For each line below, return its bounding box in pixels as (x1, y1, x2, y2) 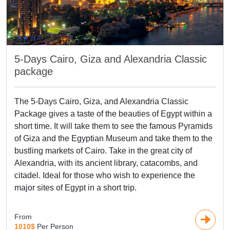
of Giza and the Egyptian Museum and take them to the (14, 134, 213, 143)
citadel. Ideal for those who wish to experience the (14, 171, 195, 180)
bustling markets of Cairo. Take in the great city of (14, 146, 192, 155)
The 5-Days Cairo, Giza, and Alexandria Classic (14, 97, 188, 106)
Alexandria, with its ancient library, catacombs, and (14, 159, 198, 167)
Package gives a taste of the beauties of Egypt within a (14, 109, 212, 118)
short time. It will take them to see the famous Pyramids (14, 122, 213, 130)
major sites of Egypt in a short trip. (14, 183, 137, 192)
